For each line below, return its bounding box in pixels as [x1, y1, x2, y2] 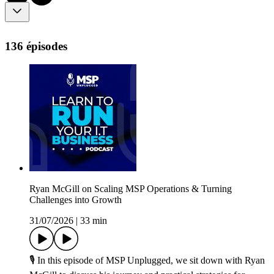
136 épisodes [5, 39, 67, 53]
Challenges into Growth [29, 194, 122, 206]
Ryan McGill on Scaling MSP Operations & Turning [29, 183, 232, 194]
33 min [80, 215, 107, 226]
